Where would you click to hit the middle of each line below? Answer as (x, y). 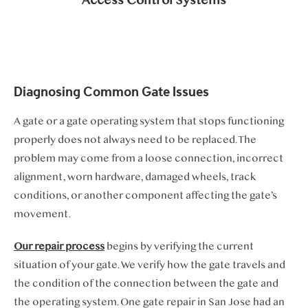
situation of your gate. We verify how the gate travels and (150, 265)
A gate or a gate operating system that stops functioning (149, 121)
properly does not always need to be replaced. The (135, 140)
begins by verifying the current (179, 246)
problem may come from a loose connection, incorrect (148, 158)
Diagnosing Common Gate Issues (111, 91)
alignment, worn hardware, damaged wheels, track (135, 177)
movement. (42, 214)
